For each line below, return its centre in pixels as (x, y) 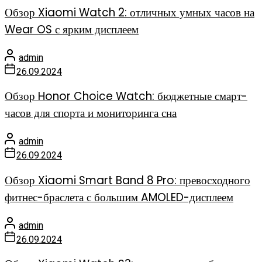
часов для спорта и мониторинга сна (91, 113)
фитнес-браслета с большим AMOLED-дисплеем (119, 197)
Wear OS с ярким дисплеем (72, 29)
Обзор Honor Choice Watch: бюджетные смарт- (126, 96)
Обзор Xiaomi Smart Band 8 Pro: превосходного (127, 180)
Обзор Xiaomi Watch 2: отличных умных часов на (130, 12)
